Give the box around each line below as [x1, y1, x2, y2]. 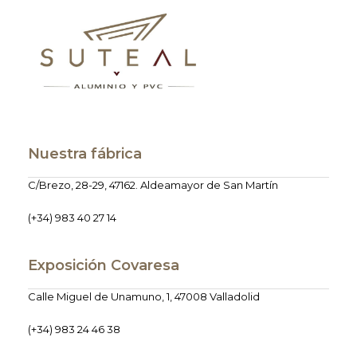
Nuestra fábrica [28, 145, 142, 163]
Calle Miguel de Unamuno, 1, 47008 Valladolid [28, 290, 260, 304]
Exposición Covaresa [28, 257, 179, 275]
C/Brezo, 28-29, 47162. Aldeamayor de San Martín [28, 178, 278, 192]
